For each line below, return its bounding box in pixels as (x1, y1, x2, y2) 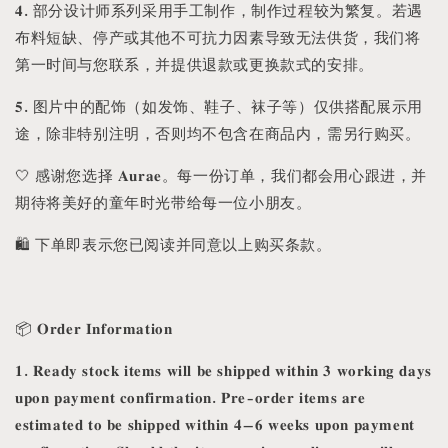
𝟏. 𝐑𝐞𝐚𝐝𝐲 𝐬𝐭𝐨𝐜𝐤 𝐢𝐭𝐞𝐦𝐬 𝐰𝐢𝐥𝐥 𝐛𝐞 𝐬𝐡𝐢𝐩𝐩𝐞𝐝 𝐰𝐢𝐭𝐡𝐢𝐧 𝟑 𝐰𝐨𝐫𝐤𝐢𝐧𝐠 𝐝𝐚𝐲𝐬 (15, 358, 432, 380)
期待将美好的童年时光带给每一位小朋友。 (15, 190, 312, 212)
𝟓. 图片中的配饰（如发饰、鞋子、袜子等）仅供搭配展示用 (15, 94, 423, 116)
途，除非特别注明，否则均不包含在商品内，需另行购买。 (15, 121, 421, 143)
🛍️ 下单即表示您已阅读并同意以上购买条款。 (15, 232, 332, 254)
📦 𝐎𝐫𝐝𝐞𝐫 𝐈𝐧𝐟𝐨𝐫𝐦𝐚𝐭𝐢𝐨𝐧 (15, 316, 173, 338)
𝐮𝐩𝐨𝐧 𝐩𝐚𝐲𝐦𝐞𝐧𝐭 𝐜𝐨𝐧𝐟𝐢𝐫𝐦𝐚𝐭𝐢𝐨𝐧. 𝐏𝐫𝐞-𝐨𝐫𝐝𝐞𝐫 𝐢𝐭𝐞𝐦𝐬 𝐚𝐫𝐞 (15, 385, 366, 407)
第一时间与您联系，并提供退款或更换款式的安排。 (15, 52, 374, 74)
